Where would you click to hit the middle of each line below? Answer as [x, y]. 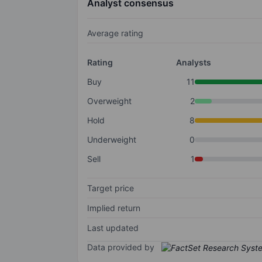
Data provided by [121, 247]
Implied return [114, 208]
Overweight [109, 101]
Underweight [112, 140]
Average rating [115, 33]
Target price [111, 188]
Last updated [113, 228]
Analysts [193, 63]
